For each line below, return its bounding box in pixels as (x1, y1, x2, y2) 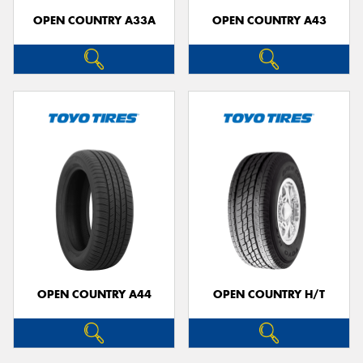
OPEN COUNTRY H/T (213, 287, 325, 301)
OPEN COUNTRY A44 (36, 287, 152, 301)
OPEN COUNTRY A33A (32, 13, 156, 28)
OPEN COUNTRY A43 (211, 13, 327, 28)
